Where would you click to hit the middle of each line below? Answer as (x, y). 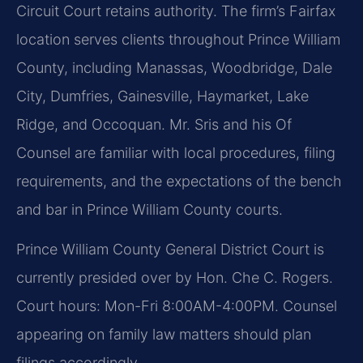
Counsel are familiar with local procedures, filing (176, 152)
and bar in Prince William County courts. (149, 209)
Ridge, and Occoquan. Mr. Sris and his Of (154, 124)
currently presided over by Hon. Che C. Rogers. (175, 278)
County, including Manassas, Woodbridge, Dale (174, 67)
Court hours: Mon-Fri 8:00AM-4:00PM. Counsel (177, 306)
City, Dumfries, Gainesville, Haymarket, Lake (162, 96)
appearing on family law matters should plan (164, 334)
